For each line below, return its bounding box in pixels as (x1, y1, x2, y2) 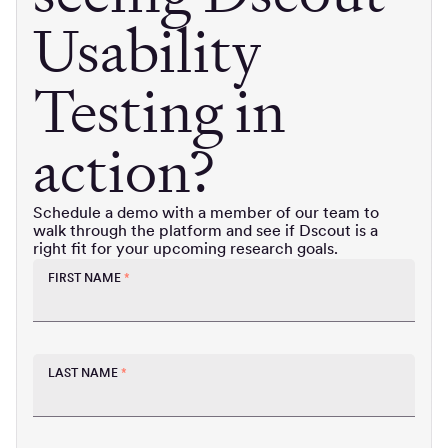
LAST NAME (48, 365, 118, 380)
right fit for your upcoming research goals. (33, 237, 338, 258)
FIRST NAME (48, 270, 121, 285)
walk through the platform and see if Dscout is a (33, 219, 378, 240)
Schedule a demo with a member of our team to (33, 201, 379, 222)
